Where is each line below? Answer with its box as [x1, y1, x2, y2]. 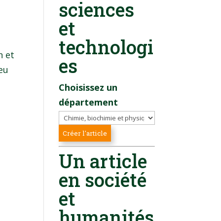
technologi [59, 34, 154, 59]
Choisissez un [59, 81, 118, 93]
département [59, 96, 118, 108]
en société [59, 167, 147, 192]
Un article [59, 148, 147, 173]
